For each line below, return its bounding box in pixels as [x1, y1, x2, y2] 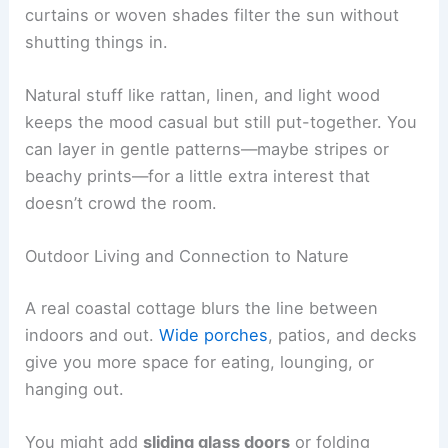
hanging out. [25, 378, 125, 399]
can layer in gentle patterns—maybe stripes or [25, 138, 390, 159]
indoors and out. [25, 324, 160, 345]
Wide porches [159, 324, 269, 345]
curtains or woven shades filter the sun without [25, 4, 400, 25]
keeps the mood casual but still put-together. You [25, 111, 418, 132]
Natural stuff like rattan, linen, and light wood [25, 84, 381, 105]
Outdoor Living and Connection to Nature [25, 246, 350, 267]
